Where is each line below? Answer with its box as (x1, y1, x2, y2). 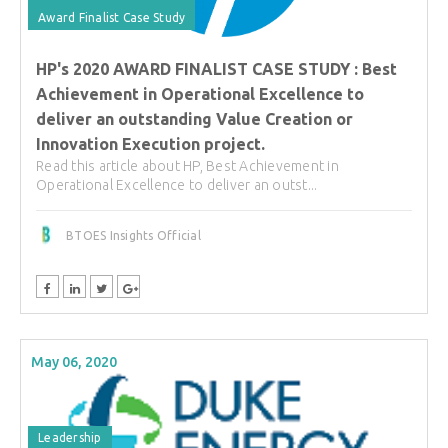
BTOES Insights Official (66, 228, 201, 242)
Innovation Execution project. (36, 134, 265, 153)
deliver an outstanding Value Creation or (36, 109, 353, 128)
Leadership (38, 431, 102, 445)
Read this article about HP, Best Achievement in (36, 157, 339, 174)
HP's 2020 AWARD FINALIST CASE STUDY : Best (36, 59, 397, 78)
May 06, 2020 (31, 354, 117, 371)
